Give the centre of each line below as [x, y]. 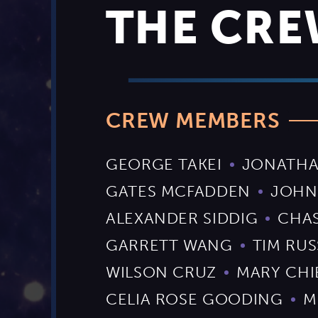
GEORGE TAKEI [164, 165]
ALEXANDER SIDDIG [182, 219]
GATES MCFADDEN [178, 192]
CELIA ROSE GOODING [194, 300]
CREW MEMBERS [193, 121]
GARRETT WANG [169, 246]
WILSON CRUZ [161, 273]
